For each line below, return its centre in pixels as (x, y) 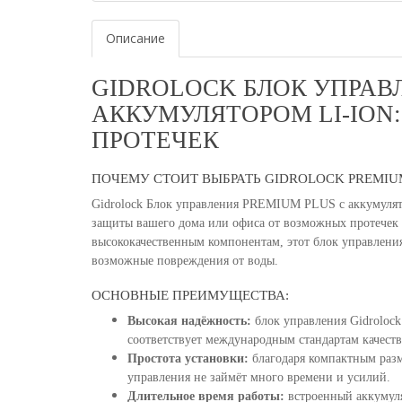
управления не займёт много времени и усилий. (259, 377)
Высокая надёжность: (189, 321)
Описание (135, 38)
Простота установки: (188, 358)
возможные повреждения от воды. (185, 261)
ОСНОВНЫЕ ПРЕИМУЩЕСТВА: (190, 295)
